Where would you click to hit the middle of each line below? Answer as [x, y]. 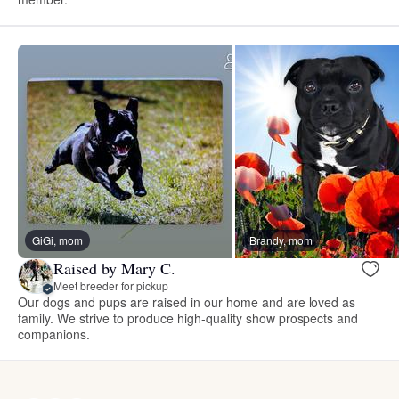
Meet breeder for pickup [111, 286]
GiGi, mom [57, 240]
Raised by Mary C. [114, 269]
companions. [54, 334]
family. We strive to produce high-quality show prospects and [188, 318]
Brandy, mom [281, 240]
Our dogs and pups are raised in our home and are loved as [187, 301]
